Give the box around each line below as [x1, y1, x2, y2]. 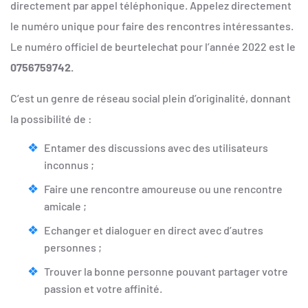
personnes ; [44, 241, 102, 254]
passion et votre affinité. [44, 282, 162, 296]
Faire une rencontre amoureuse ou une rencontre [44, 182, 283, 196]
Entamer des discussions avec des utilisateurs [44, 141, 268, 155]
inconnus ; [44, 158, 94, 172]
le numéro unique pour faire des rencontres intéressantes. [10, 19, 294, 33]
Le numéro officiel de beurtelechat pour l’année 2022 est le [10, 40, 296, 54]
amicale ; [44, 199, 87, 213]
